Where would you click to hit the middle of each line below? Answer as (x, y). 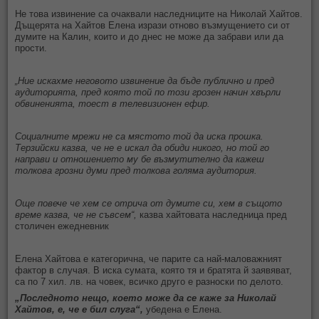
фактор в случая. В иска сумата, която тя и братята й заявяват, (154, 270)
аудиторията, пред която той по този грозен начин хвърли (148, 92)
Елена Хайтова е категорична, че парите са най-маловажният (149, 258)
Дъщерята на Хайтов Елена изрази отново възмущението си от (153, 25)
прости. (33, 48)
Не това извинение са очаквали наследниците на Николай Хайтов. (159, 14)
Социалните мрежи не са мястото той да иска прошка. (140, 136)
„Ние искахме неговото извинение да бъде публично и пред (145, 80)
